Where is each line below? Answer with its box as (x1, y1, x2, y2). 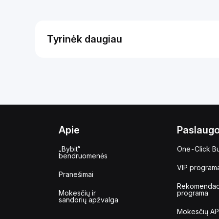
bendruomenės (59, 152, 108, 160)
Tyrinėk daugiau (47, 33, 122, 45)
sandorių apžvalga (59, 196, 118, 204)
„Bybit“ (59, 145, 80, 153)
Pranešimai (59, 170, 93, 178)
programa (177, 189, 209, 197)
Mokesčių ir (59, 189, 96, 197)
